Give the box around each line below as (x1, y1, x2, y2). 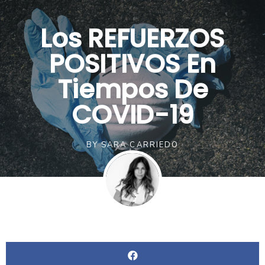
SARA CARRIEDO (98, 140, 179, 150)
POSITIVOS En (49, 46, 216, 82)
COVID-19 (71, 97, 194, 132)
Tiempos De (57, 72, 208, 107)
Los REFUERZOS (40, 21, 225, 56)
